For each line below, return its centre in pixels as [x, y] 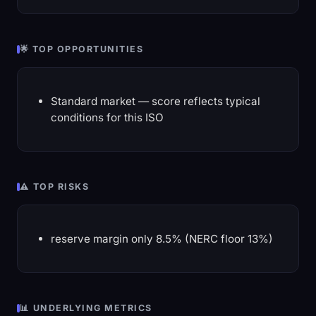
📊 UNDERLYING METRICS [86, 308]
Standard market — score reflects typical [156, 102]
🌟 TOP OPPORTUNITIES [82, 49]
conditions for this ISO [108, 118]
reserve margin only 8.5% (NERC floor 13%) [162, 239]
